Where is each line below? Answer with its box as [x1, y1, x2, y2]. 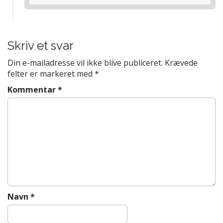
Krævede [165, 57, 198, 68]
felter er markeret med [7, 68, 95, 79]
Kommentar [7, 84, 58, 95]
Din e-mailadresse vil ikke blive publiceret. [7, 57, 163, 68]
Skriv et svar [7, 38, 74, 53]
